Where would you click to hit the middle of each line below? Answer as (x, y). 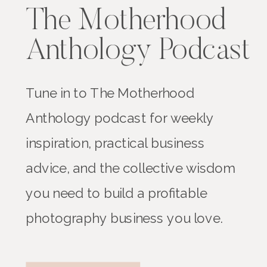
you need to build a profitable (117, 193)
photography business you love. (124, 218)
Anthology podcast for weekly (120, 118)
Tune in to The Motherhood (110, 93)
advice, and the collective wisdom (131, 168)
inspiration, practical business (115, 143)
